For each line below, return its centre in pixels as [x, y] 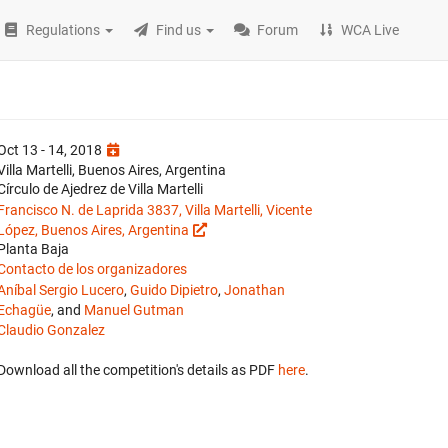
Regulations [63, 30]
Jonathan [254, 290]
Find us [179, 30]
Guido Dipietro [174, 290]
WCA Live [370, 30]
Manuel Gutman [134, 310]
